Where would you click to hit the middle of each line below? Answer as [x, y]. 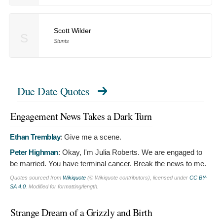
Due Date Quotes [54, 91]
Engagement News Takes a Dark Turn [81, 116]
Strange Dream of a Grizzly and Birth [81, 212]
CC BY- [198, 177]
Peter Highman [34, 152]
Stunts [61, 41]
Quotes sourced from [36, 177]
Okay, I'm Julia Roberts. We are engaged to [132, 152]
